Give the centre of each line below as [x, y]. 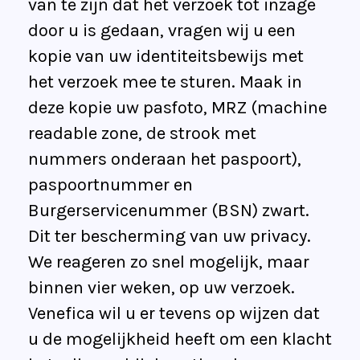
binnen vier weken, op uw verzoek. [162, 288]
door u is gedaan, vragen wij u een [162, 31]
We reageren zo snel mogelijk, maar [169, 262]
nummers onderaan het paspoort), [165, 160]
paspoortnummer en [110, 185]
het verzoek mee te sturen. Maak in [165, 82]
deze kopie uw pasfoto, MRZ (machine [178, 108]
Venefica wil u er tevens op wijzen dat [174, 314]
